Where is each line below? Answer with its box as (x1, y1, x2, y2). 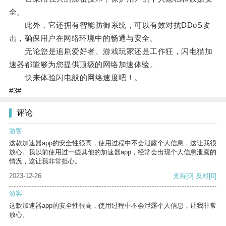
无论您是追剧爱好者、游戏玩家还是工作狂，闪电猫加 (9, 47, 213, 56)
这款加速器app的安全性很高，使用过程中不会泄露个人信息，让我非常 (9, 202, 216, 210)
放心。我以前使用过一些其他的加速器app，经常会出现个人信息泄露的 (9, 148, 216, 156)
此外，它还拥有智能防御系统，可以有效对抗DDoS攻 (9, 21, 210, 30)
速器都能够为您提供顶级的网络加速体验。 (9, 60, 158, 69)
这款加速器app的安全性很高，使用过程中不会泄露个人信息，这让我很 (9, 139, 216, 147)
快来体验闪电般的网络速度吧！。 (9, 73, 142, 82)
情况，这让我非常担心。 (9, 157, 81, 165)
